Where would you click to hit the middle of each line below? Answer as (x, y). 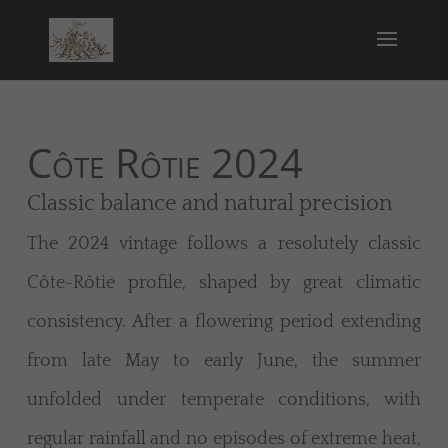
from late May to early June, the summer (224, 361)
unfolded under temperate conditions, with (224, 400)
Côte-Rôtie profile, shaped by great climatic (224, 283)
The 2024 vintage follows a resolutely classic (224, 244)
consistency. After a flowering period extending (224, 322)
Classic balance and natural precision (209, 204)
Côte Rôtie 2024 (165, 163)
